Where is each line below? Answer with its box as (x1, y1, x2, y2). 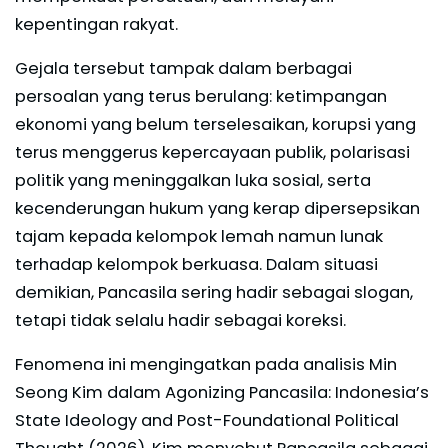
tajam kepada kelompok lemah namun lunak (15, 224, 383, 248)
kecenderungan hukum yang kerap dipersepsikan (15, 196, 420, 220)
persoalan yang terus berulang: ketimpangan (15, 84, 387, 108)
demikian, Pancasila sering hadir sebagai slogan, (15, 280, 413, 304)
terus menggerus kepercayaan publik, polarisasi (15, 140, 410, 164)
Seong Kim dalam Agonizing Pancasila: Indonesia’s (15, 380, 429, 404)
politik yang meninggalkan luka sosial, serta (15, 168, 371, 192)
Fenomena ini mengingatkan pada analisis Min (15, 352, 397, 376)
